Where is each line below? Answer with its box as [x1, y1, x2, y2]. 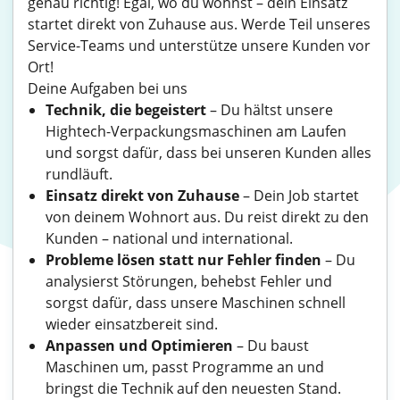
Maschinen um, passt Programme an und [46, 357, 324, 377]
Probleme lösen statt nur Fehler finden [46, 250, 321, 270]
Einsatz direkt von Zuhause [46, 186, 239, 205]
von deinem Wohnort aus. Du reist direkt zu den [46, 207, 369, 227]
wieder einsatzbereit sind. [46, 314, 218, 334]
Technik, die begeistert [46, 100, 206, 120]
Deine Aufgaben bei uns [28, 79, 187, 98]
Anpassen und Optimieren [46, 336, 233, 355]
